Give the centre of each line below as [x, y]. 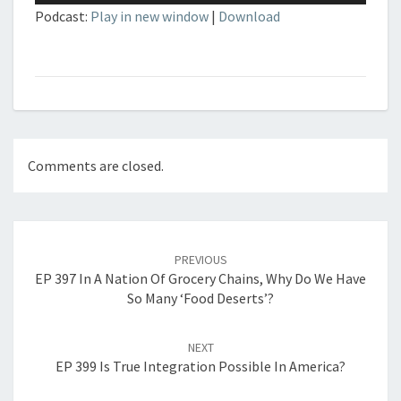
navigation [60, 252]
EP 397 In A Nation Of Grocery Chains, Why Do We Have [200, 279]
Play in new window [149, 16]
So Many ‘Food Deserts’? [200, 299]
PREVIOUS [200, 260]
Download [249, 16]
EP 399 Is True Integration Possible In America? [200, 367]
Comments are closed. [96, 166]
